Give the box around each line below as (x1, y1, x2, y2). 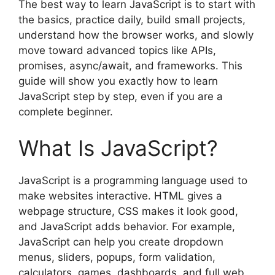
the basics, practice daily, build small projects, (18, 13, 246, 26)
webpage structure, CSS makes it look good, (18, 205, 238, 218)
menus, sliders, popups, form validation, (18, 251, 215, 264)
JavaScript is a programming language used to (18, 174, 247, 187)
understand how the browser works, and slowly (18, 28, 254, 41)
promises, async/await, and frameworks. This (18, 59, 242, 72)
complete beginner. (18, 105, 113, 118)
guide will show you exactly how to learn (18, 74, 218, 87)
